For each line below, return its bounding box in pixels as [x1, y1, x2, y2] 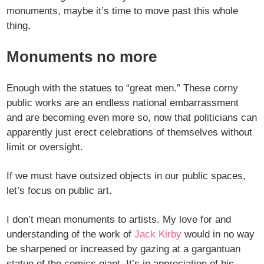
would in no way [181, 229, 255, 240]
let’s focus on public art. [6, 185, 113, 197]
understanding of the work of [6, 229, 135, 240]
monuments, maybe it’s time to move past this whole [6, 5, 239, 17]
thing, [6, 20, 31, 32]
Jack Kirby [134, 229, 182, 240]
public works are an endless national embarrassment [6, 97, 239, 109]
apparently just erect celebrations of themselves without [6, 127, 253, 138]
